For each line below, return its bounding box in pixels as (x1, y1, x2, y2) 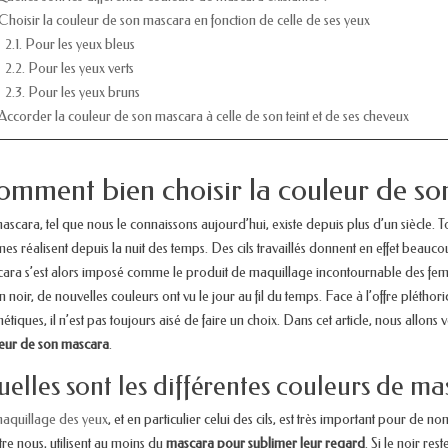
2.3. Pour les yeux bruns (5, 83, 140, 101)
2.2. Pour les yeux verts (5, 59, 134, 77)
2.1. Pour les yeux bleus (5, 35, 135, 53)
